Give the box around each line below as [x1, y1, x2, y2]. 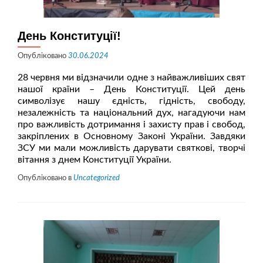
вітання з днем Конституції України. [18, 155, 171, 164]
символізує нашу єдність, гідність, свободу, [18, 96, 245, 106]
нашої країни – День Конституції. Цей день [18, 85, 245, 94]
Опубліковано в [18, 174, 73, 182]
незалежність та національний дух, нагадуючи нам [18, 108, 245, 117]
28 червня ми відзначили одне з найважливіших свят [18, 73, 245, 82]
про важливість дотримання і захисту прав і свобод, [18, 120, 245, 129]
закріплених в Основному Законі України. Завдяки [18, 131, 245, 141]
